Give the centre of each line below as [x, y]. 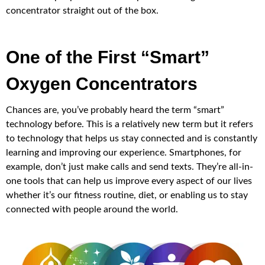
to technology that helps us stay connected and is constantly [132, 138]
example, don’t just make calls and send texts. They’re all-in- [130, 167]
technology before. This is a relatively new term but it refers [130, 124]
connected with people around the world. [92, 209]
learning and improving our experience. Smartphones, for [124, 152]
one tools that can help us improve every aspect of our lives [129, 181]
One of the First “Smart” [108, 57]
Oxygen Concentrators [102, 83]
